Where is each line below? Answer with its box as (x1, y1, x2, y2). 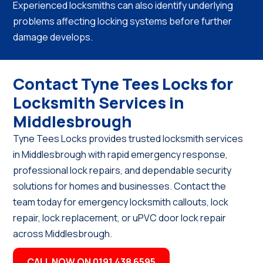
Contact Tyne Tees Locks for (13, 73, 234, 95)
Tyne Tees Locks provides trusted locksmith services (13, 132, 244, 146)
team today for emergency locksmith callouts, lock (13, 195, 229, 209)
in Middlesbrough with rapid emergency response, (13, 148, 228, 161)
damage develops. (13, 31, 93, 44)
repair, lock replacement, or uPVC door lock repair (13, 211, 227, 225)
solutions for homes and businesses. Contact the (13, 180, 227, 193)
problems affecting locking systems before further (13, 15, 232, 28)
